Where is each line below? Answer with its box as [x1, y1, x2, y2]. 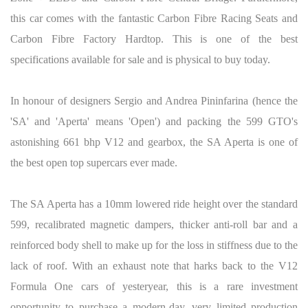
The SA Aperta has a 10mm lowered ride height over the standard [10, 197, 298, 210]
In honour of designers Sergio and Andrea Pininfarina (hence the [10, 94, 298, 107]
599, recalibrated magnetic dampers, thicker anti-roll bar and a [10, 218, 298, 230]
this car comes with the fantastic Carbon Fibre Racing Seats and [10, 12, 298, 24]
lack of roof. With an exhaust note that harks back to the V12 [10, 259, 298, 272]
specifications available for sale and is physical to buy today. [10, 53, 273, 65]
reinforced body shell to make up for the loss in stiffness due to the [10, 239, 298, 251]
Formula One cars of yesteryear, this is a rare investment [10, 280, 298, 292]
